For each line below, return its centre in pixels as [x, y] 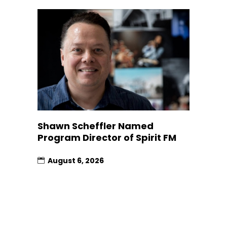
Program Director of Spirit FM [107, 138]
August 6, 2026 [76, 161]
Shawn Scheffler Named [96, 126]
